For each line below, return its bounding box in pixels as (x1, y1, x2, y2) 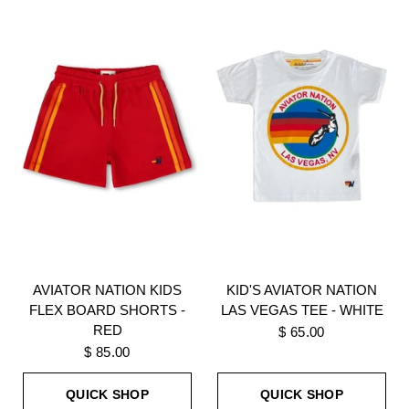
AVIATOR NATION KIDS (33, 281, 182, 298)
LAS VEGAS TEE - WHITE (220, 301, 383, 318)
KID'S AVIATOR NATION (226, 281, 377, 298)
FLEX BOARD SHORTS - (29, 301, 185, 318)
